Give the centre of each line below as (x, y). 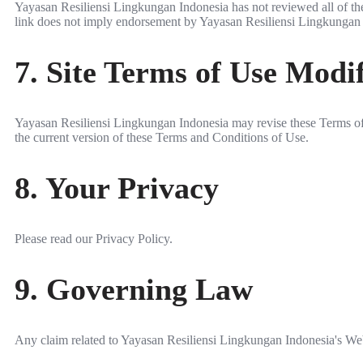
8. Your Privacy (117, 188)
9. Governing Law (134, 290)
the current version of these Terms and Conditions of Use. (162, 137)
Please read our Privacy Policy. (94, 238)
